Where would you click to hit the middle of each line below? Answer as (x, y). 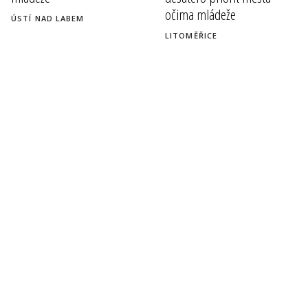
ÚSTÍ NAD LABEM (48, 18)
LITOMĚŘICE (191, 35)
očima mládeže (200, 15)
